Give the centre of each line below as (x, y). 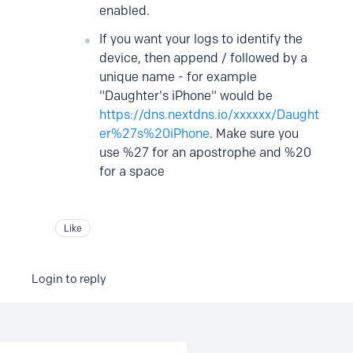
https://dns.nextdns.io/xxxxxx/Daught (209, 115)
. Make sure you (254, 134)
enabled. (124, 11)
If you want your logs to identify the (201, 39)
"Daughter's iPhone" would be (186, 96)
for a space (132, 171)
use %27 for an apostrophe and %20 (205, 152)
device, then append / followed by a (203, 58)
